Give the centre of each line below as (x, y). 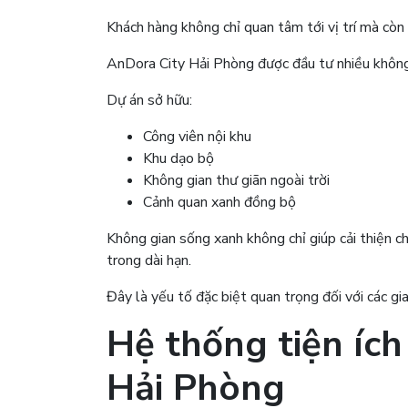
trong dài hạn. (149, 260)
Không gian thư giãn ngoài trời (236, 180)
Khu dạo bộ (178, 158)
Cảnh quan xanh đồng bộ (219, 202)
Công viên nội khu (197, 136)
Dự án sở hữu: (149, 100)
